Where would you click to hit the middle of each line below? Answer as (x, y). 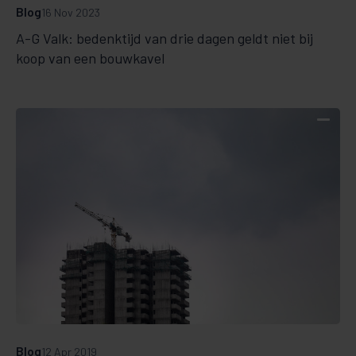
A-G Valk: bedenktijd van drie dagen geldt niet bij (164, 38)
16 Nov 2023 (71, 12)
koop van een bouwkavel (90, 58)
